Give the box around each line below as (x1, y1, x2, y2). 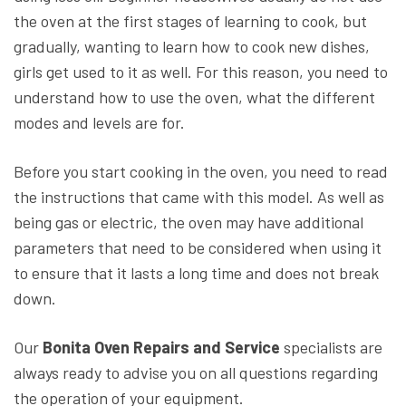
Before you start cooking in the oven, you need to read (14, 161, 388, 182)
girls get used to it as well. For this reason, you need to (14, 62, 388, 82)
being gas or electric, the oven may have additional (14, 212, 363, 233)
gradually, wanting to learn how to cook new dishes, (14, 36, 370, 57)
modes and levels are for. (14, 112, 185, 133)
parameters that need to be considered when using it (14, 237, 382, 258)
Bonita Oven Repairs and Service (43, 337, 280, 358)
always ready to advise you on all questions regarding (14, 362, 378, 383)
